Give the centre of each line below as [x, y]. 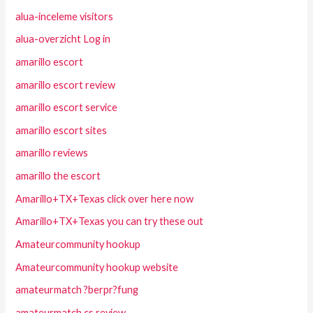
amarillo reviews [52, 153]
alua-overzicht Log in [63, 39]
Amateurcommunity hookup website [97, 267]
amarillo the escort [58, 176]
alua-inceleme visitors [65, 16]
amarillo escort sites [61, 130]
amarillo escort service [67, 108]
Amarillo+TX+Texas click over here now [105, 198]
